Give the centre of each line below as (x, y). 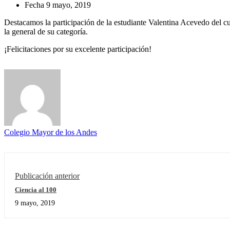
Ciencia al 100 (36, 189)
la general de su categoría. (46, 31)
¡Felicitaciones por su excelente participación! (78, 49)
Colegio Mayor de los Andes (51, 132)
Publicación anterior (47, 176)
